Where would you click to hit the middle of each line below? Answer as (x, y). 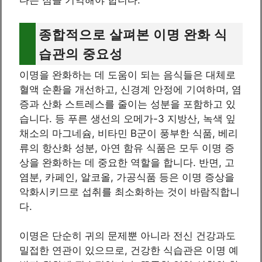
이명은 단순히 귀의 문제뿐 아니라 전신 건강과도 (127, 236)
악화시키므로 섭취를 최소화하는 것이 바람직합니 (130, 192)
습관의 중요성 (81, 53)
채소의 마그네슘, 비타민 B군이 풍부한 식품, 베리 (129, 133)
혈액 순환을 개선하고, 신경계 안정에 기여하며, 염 (130, 89)
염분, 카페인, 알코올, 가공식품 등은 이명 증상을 (127, 177)
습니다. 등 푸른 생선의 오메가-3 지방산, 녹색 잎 (127, 118)
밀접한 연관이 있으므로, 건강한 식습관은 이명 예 (129, 251)
